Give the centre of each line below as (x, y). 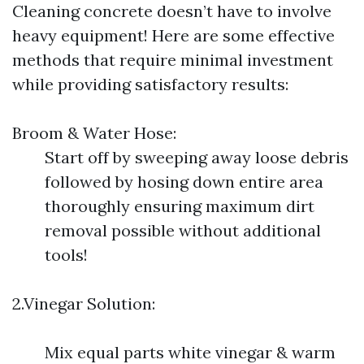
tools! (66, 255)
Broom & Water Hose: (94, 133)
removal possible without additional (183, 230)
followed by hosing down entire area (184, 182)
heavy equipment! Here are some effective (173, 35)
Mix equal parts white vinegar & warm (190, 352)
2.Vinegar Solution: (84, 303)
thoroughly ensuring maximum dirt (180, 206)
